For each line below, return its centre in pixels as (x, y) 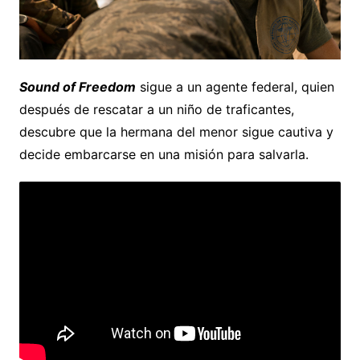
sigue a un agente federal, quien (235, 86)
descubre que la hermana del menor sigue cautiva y (176, 131)
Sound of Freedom (77, 86)
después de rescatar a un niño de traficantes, (156, 109)
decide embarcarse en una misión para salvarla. (164, 154)
